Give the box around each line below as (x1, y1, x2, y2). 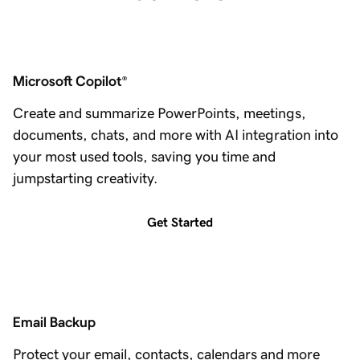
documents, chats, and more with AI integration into (13, 128, 338, 143)
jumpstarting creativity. (13, 171, 157, 186)
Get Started (147, 215, 213, 229)
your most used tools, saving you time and (13, 149, 276, 165)
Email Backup (13, 315, 96, 330)
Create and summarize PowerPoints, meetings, (13, 106, 306, 121)
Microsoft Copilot (13, 74, 121, 89)
